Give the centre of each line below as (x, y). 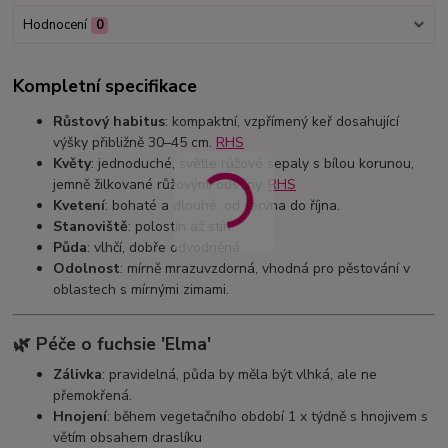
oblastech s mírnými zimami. (141, 289)
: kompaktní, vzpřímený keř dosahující (282, 121)
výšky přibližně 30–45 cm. (135, 142)
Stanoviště (91, 226)
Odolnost (87, 268)
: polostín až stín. (181, 226)
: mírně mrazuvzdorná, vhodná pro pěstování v (265, 268)
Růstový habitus (109, 121)
